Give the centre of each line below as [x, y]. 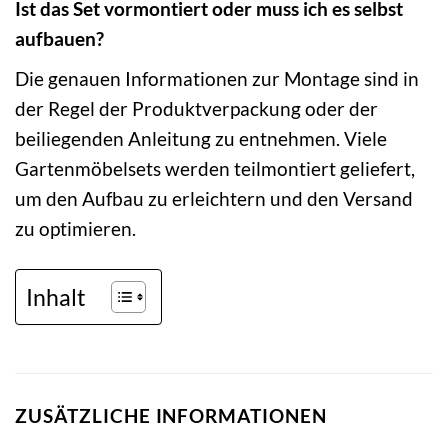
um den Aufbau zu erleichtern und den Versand [214, 198]
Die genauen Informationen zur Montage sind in [217, 78]
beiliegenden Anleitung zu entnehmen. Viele [201, 138]
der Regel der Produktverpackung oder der [196, 108]
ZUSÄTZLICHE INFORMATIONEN [171, 415]
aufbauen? [59, 39]
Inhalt [56, 296]
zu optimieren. [75, 228]
